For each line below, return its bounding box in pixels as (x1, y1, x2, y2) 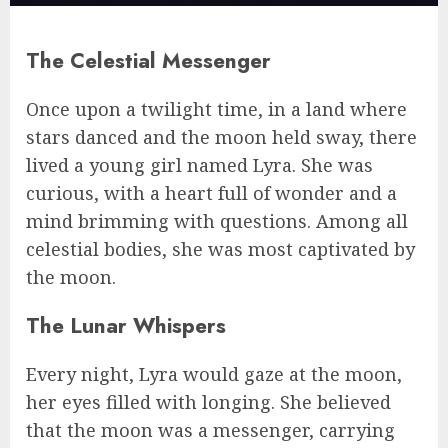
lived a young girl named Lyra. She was (26, 152, 373, 177)
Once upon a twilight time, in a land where (26, 96, 407, 121)
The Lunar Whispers (26, 309, 226, 341)
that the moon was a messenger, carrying (26, 417, 395, 442)
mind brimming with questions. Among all (26, 208, 408, 233)
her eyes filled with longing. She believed (26, 389, 391, 414)
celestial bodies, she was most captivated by (26, 236, 415, 261)
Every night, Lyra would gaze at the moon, (26, 361, 402, 386)
